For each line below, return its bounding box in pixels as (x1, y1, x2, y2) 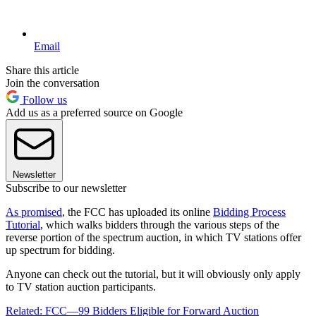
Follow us (20, 93, 67, 106)
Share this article (6, 63, 79, 76)
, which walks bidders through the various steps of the (40, 218, 279, 231)
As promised (6, 205, 62, 218)
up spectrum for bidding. (6, 243, 115, 256)
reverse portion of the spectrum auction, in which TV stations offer (6, 231, 301, 243)
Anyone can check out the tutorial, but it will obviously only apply (6, 267, 300, 280)
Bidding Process (213, 205, 286, 218)
